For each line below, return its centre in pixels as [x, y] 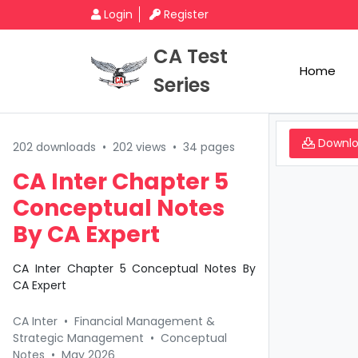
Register [186, 14]
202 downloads [54, 147]
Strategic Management [78, 338]
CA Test [191, 56]
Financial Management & [145, 321]
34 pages [209, 147]
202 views [139, 147]
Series [182, 85]
